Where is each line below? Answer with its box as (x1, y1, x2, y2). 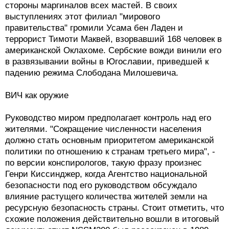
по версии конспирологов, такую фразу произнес (5, 158, 202, 168)
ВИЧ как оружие (5, 90, 68, 101)
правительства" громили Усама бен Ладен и (5, 23, 183, 33)
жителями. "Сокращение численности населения (5, 124, 201, 134)
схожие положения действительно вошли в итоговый (5, 214, 219, 224)
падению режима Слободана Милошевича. (5, 68, 178, 78)
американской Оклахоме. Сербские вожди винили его (5, 45, 221, 56)
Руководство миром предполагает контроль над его (5, 113, 211, 123)
